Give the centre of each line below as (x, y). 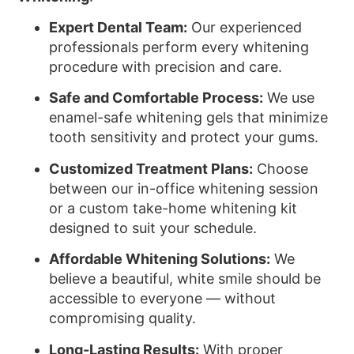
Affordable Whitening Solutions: (160, 259)
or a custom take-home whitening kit (173, 208)
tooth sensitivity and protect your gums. (184, 137)
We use (289, 98)
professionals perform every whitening (179, 47)
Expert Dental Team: (119, 27)
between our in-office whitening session (184, 188)
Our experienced (245, 27)
